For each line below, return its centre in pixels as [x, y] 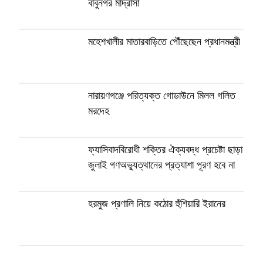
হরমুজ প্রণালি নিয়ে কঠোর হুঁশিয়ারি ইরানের [157, 204]
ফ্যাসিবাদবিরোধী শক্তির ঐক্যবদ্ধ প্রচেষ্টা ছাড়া [165, 150]
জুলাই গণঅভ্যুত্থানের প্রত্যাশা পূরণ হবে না [161, 165]
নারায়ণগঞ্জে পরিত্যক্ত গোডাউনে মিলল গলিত [162, 96]
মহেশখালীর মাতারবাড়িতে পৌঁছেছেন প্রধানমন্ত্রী [164, 42]
